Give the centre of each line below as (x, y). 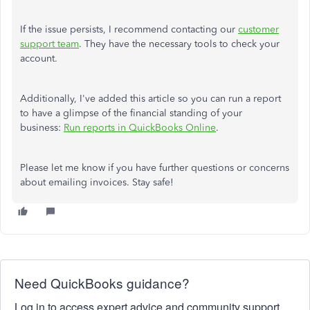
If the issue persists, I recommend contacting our (129, 29)
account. (39, 58)
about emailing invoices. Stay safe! (97, 182)
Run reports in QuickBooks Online (140, 128)
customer (258, 29)
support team (49, 44)
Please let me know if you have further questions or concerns (155, 168)
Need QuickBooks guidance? (102, 283)
